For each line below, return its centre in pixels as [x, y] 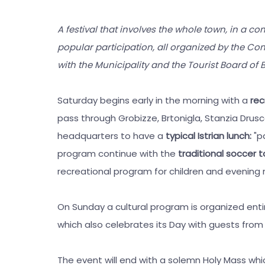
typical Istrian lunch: [209, 135]
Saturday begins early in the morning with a [154, 100]
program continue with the [118, 153]
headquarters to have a [112, 135]
